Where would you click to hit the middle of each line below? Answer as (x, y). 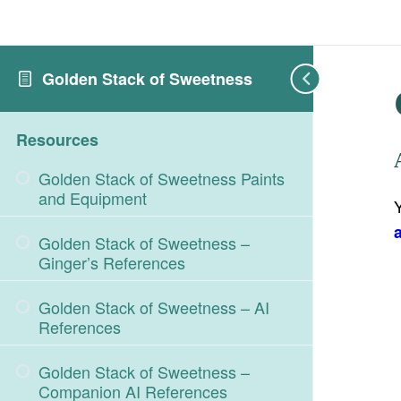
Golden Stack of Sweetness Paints (162, 178)
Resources (57, 140)
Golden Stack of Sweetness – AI (154, 307)
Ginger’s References (112, 262)
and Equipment (93, 198)
